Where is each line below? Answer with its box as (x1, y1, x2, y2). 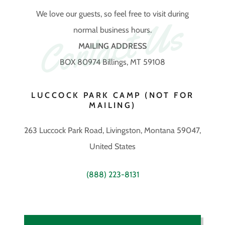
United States (89, 141, 136, 151)
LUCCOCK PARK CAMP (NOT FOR (31, 90, 194, 100)
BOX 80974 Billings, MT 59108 (60, 57, 165, 67)
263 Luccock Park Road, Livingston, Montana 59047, (24, 125, 201, 135)
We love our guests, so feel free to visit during (36, 9, 189, 19)
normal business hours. (73, 25, 152, 35)
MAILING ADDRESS (78, 41, 147, 51)
